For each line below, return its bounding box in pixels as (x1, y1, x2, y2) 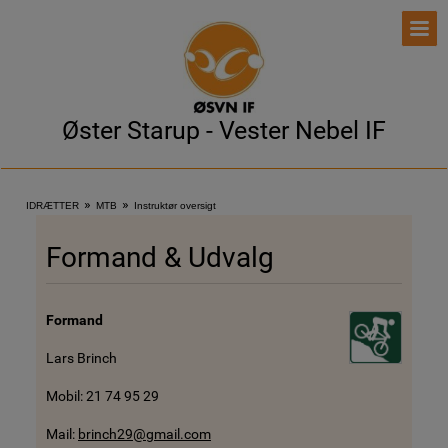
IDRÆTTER (26, 200, 79, 211)
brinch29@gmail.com (78, 426, 211, 442)
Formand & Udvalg (46, 241, 274, 274)
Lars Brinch (46, 350, 120, 366)
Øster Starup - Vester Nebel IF (62, 116, 386, 145)
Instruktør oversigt (134, 200, 216, 211)
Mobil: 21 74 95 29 (46, 388, 159, 404)
